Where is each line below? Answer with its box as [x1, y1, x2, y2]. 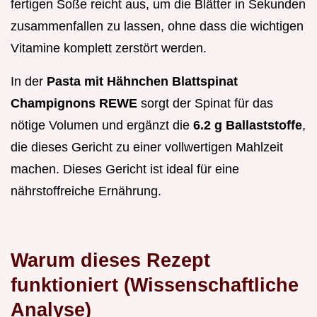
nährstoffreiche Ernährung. [11, 183, 161, 198]
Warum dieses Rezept [11, 248, 210, 271]
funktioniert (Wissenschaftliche [11, 273, 299, 296]
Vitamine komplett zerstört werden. [11, 40, 207, 55]
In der [11, 74, 47, 88]
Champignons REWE [11, 96, 137, 110]
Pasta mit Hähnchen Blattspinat [47, 74, 238, 88]
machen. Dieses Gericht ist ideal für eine [11, 161, 239, 176]
